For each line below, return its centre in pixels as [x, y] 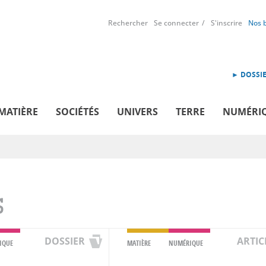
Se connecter [176, 23]
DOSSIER [65, 241]
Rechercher [128, 23]
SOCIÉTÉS [77, 111]
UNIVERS [137, 111]
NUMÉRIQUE [186, 243]
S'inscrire [227, 23]
